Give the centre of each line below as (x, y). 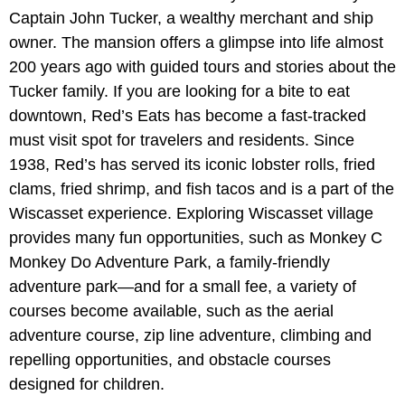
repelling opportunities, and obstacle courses (170, 360)
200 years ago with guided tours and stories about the (202, 67)
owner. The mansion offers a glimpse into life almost (196, 43)
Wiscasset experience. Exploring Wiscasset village (191, 214)
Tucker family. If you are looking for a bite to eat (179, 92)
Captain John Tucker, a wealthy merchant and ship (191, 19)
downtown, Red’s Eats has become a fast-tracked (188, 116)
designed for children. (87, 385)
